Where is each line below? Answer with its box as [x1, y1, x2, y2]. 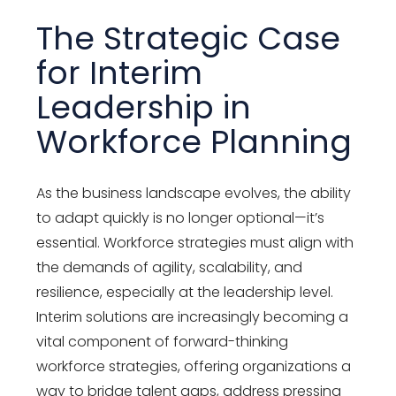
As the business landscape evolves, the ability [36, 182, 352, 203]
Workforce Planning [36, 118, 353, 164]
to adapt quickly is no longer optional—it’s [36, 207, 325, 228]
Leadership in [36, 84, 252, 130]
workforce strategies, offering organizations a [36, 355, 352, 377]
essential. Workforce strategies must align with [36, 232, 354, 253]
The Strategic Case [36, 15, 341, 61]
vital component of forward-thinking [36, 331, 289, 352]
